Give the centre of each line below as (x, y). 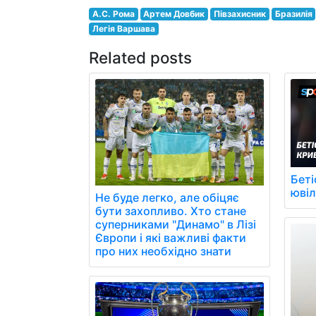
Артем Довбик (174, 14)
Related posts (140, 57)
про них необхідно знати (163, 251)
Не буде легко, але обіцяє (167, 197)
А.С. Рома (113, 14)
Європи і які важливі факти (171, 237)
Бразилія (293, 14)
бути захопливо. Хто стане (171, 211)
